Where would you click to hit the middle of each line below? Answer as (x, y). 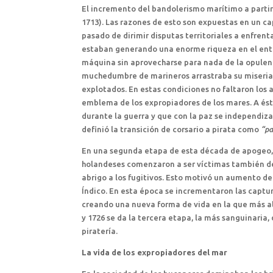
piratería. (100, 231)
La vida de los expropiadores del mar (155, 252)
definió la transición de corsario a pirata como (172, 129)
